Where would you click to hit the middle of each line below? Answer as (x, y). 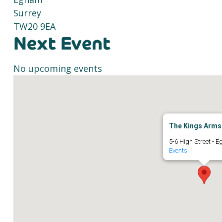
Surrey (27, 13)
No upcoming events (58, 68)
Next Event (62, 44)
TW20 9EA (34, 26)
